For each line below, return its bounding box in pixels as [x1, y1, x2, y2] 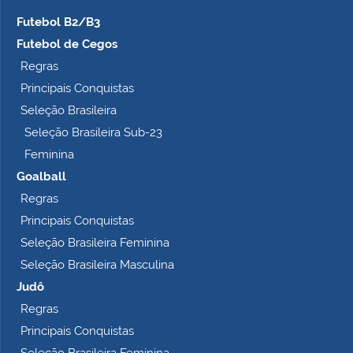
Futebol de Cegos [17, 37, 117, 51]
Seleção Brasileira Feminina [20, 236, 169, 250]
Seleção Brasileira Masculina [20, 258, 174, 272]
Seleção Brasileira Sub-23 [24, 125, 162, 139]
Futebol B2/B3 [17, 15, 100, 29]
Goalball [17, 169, 66, 184]
